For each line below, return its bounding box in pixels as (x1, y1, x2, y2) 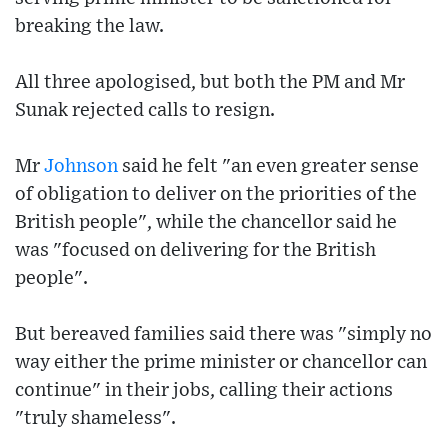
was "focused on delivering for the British (15, 241, 376, 261)
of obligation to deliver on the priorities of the (15, 185, 417, 205)
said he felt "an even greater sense (118, 157, 419, 177)
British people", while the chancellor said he (15, 213, 397, 233)
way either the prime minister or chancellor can (15, 353, 427, 373)
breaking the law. (15, 17, 164, 37)
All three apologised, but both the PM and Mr (15, 73, 405, 93)
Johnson (44, 157, 118, 177)
